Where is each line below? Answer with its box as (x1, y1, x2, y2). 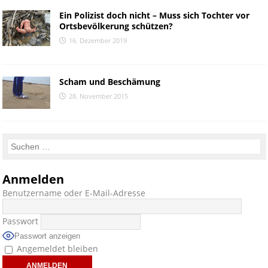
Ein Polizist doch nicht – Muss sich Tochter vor (59, 10, 249, 22)
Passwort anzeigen (14, 232, 80, 241)
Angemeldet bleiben (14, 242, 98, 254)
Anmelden (2, 170, 64, 187)
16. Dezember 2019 (68, 36, 127, 45)
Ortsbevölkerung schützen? (59, 20, 173, 32)
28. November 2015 (68, 92, 128, 101)
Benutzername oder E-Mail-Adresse (2, 187, 145, 199)
